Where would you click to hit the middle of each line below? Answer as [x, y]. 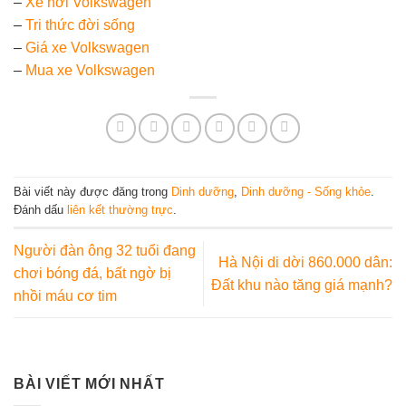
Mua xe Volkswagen [90, 70]
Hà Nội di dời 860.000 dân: [305, 262]
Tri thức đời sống [80, 24]
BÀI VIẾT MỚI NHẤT [89, 384]
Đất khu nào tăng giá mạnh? [302, 285]
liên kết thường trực [120, 210]
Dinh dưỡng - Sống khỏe [306, 192]
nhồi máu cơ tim [65, 296]
